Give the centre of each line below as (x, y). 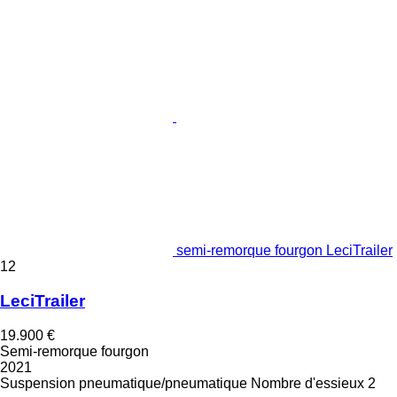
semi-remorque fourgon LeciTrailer (284, 251)
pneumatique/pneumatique (163, 383)
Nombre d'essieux (307, 383)
